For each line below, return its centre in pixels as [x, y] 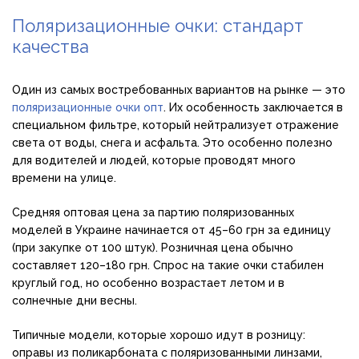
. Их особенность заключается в [253, 108]
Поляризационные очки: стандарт [158, 26]
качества [50, 47]
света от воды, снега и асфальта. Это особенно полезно [172, 143]
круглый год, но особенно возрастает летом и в [148, 283]
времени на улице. [64, 178]
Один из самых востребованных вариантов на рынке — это [179, 90]
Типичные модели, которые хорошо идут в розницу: [159, 335]
